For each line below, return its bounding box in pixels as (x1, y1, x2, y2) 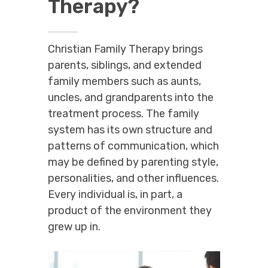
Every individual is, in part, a (48, 187, 182, 201)
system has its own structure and (48, 123, 212, 136)
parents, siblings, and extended (48, 58, 202, 72)
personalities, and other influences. (48, 171, 219, 185)
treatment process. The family (48, 106, 199, 120)
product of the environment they (48, 203, 212, 217)
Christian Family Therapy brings (48, 42, 203, 56)
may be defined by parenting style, (48, 155, 218, 169)
